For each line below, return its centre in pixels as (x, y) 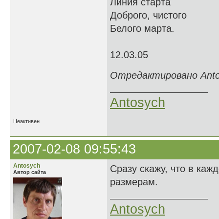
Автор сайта (30, 172)
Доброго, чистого (148, 15)
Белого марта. (142, 28)
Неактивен (26, 121)
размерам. (134, 182)
